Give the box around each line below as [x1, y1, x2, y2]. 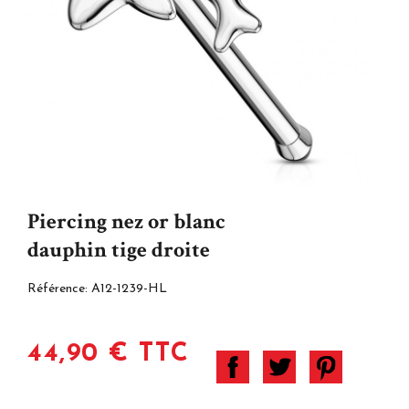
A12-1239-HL [91, 281, 167, 296]
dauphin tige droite [27, 235, 210, 264]
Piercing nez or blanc [27, 206, 225, 236]
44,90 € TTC [27, 341, 190, 367]
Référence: [27, 281, 91, 296]
